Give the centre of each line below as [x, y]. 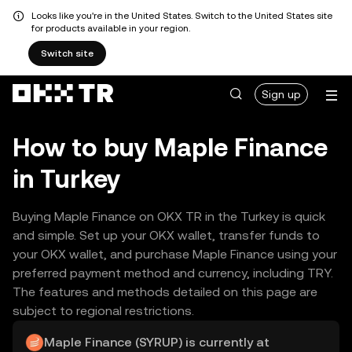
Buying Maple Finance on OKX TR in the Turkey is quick [169, 216]
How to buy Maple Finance [170, 147]
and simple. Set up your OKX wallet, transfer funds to [166, 235]
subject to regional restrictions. [103, 311]
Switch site [67, 53]
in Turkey [66, 179]
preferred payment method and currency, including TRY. [173, 273]
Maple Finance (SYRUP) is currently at [157, 342]
